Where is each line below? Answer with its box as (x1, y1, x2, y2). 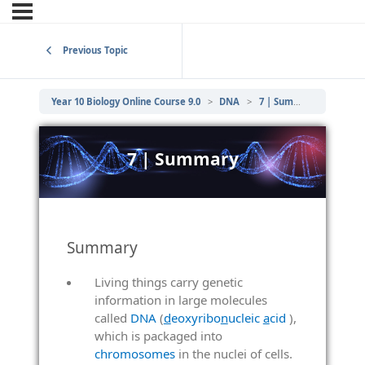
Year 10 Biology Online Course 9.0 (51, 95, 200, 108)
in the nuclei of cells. (174, 345, 292, 362)
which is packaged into (94, 328, 222, 344)
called (94, 310, 130, 326)
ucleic (227, 310, 263, 326)
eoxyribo (170, 310, 221, 326)
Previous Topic (62, 44, 128, 57)
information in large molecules (94, 292, 267, 308)
